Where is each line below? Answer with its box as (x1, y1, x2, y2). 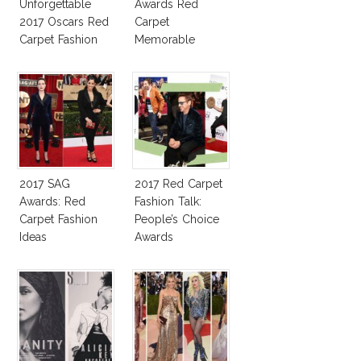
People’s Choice (135, 212, 219, 226)
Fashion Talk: (135, 194, 201, 208)
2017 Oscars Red (19, 15, 109, 28)
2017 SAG (19, 176, 70, 190)
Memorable (135, 32, 195, 46)
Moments (135, 50, 184, 64)
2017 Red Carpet (135, 176, 222, 190)
